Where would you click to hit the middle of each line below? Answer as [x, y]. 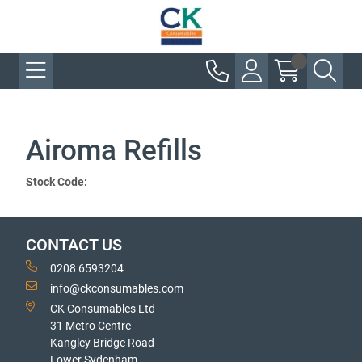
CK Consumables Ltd [103, 309]
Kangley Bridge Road [102, 343]
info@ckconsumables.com [117, 288]
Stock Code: [57, 182]
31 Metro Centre [90, 326]
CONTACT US [74, 245]
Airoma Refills [114, 151]
